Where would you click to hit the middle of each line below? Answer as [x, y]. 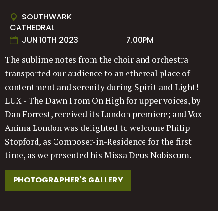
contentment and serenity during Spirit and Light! [101, 87]
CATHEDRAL [32, 28]
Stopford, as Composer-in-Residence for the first [98, 142]
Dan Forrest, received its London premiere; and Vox [103, 114]
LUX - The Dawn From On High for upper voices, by [103, 101]
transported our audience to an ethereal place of [97, 73]
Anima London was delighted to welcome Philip [97, 128]
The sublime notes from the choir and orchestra [97, 60]
